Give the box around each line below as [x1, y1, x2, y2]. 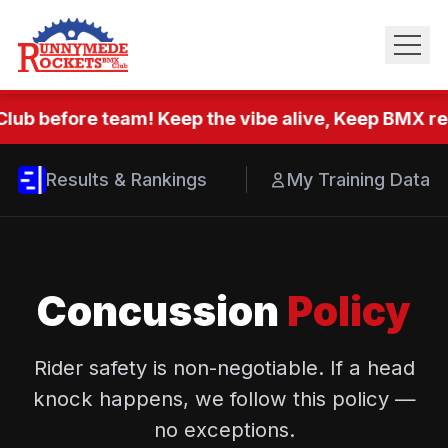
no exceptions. [153, 416, 295, 442]
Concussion [37, 286, 287, 336]
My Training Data [287, 169, 430, 190]
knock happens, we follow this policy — [32, 385, 416, 411]
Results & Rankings [46, 169, 207, 190]
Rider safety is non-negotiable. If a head [33, 354, 415, 380]
